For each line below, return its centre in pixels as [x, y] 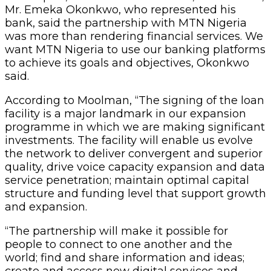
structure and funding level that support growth [135, 193]
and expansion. [46, 207]
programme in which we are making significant [135, 127]
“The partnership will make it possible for [116, 231]
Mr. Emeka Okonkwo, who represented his [120, 9]
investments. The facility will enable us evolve [129, 140]
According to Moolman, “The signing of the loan [135, 100]
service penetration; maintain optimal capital [127, 180]
